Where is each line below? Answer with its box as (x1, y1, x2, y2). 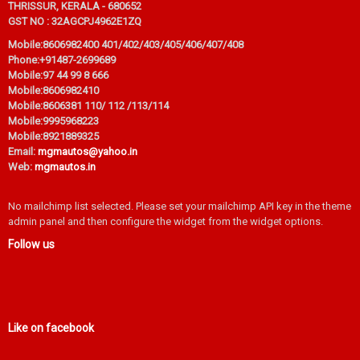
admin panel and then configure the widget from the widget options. (8, 215, 323, 227)
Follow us (8, 238, 55, 251)
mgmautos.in (35, 161, 96, 173)
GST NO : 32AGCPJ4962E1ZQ (8, 15, 141, 27)
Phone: (8, 54, 39, 66)
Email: (8, 145, 35, 157)
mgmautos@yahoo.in (38, 145, 137, 157)
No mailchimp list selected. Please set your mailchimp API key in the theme (8, 200, 351, 212)
